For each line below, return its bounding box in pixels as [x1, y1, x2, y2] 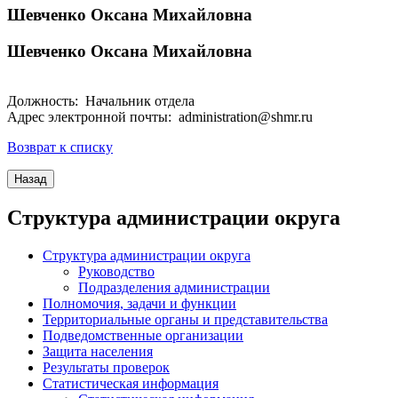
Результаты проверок [43, 360, 170, 376]
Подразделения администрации [78, 280, 270, 296]
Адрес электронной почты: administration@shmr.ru [7, 109, 313, 125]
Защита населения [43, 344, 153, 360]
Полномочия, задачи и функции [43, 296, 236, 312]
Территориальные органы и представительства [43, 312, 328, 328]
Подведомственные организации [43, 328, 243, 344]
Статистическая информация [43, 376, 219, 392]
